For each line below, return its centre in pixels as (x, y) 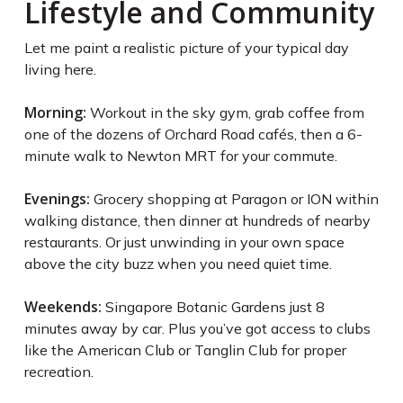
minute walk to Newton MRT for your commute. (180, 156)
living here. (60, 70)
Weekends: (63, 307)
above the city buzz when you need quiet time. (178, 264)
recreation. (58, 372)
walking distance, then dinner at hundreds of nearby (197, 221)
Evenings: (57, 199)
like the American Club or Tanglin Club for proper (185, 350)
